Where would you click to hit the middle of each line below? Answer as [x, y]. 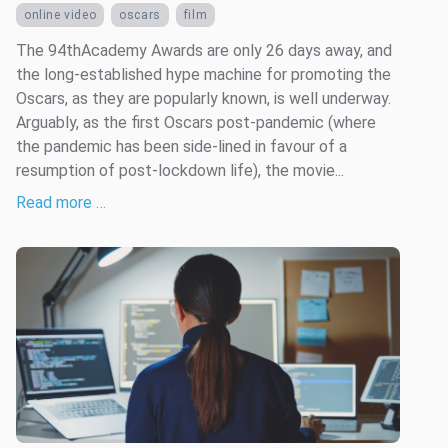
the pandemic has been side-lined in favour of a [181, 146]
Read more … [61, 202]
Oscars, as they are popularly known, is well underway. [203, 98]
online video [60, 14]
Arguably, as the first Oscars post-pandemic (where [196, 122]
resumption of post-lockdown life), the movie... [180, 170]
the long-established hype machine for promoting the [203, 74]
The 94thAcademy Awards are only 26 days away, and [204, 50]
